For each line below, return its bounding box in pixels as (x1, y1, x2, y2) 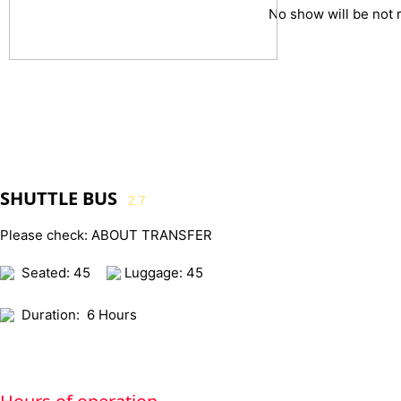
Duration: (21, 306, 80, 323)
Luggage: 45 (121, 264, 203, 281)
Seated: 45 (21, 264, 90, 281)
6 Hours (87, 306, 137, 323)
